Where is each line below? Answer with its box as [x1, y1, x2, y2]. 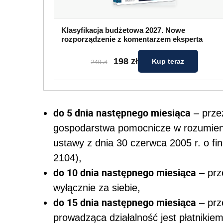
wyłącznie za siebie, [53, 182, 140, 194]
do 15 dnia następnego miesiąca [53, 196, 196, 210]
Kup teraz [151, 57, 184, 66]
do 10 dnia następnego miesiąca [53, 166, 196, 180]
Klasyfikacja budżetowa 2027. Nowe [61, 26, 185, 35]
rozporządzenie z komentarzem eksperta [61, 35, 203, 44]
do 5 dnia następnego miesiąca [53, 106, 191, 120]
